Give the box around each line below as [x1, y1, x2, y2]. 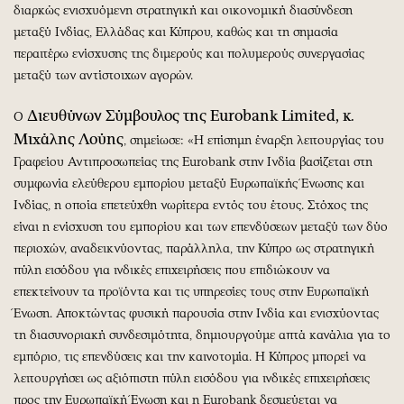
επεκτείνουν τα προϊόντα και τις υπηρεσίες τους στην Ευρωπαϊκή [14, 283, 369, 299]
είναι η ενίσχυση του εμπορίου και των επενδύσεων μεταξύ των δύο [14, 218, 388, 234]
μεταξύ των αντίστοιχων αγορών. [14, 67, 193, 83]
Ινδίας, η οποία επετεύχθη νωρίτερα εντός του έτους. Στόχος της [14, 197, 368, 213]
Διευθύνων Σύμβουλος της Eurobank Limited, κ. [27, 106, 354, 124]
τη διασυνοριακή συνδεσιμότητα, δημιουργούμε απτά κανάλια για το [14, 326, 390, 343]
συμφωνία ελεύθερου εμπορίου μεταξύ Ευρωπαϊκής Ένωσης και [14, 175, 364, 191]
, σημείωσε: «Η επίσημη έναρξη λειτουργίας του [124, 132, 384, 148]
